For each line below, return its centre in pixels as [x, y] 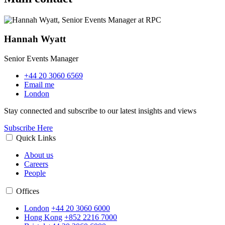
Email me [39, 85]
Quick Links [36, 138]
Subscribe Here [28, 128]
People [35, 173]
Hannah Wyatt [35, 39]
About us [39, 155]
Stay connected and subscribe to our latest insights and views [101, 111]
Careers [36, 164]
